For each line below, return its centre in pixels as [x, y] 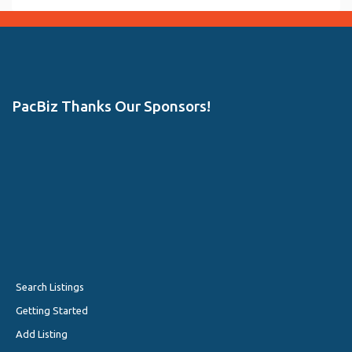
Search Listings [50, 286]
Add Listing [42, 334]
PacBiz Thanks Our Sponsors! [111, 106]
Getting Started [52, 310]
